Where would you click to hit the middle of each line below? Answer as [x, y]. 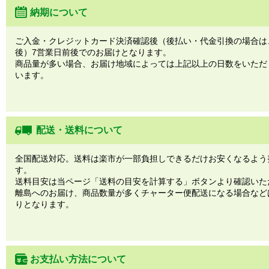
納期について [59, 12]
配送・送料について [79, 130]
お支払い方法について [78, 259]
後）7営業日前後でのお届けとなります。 [93, 52]
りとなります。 [44, 204]
